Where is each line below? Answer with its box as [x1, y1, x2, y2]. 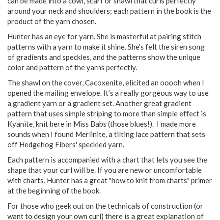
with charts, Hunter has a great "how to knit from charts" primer [7, 176, 212, 185]
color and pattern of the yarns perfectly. [7, 63, 137, 72]
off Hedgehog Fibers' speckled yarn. [7, 140, 124, 149]
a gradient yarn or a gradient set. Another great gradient [7, 99, 192, 108]
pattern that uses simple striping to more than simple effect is [7, 109, 206, 118]
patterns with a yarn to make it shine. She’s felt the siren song [7, 42, 205, 52]
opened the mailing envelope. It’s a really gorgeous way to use [7, 88, 209, 98]
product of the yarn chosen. [7, 17, 96, 26]
